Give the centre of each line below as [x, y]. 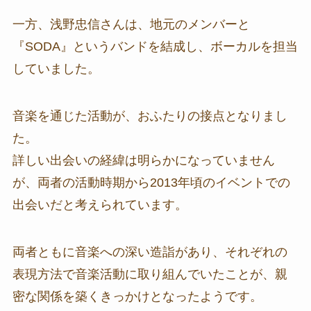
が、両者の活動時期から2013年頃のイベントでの [151, 182]
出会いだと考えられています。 [100, 204]
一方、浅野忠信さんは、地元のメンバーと [131, 25]
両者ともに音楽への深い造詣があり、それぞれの [150, 252]
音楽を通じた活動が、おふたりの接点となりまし [150, 116]
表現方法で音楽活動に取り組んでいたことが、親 [150, 274]
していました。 [56, 69]
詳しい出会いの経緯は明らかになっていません [143, 160]
